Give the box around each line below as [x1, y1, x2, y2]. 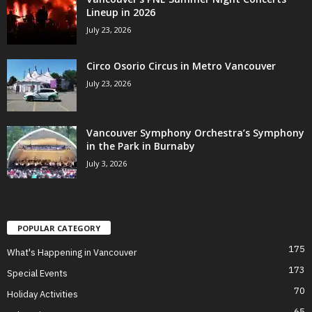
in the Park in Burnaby [86, 139, 195, 153]
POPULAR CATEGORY [17, 222, 100, 233]
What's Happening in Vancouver [7, 246, 137, 258]
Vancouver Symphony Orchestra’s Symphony [86, 125, 304, 139]
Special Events [7, 267, 68, 279]
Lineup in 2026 [86, 5, 155, 19]
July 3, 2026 [86, 157, 127, 169]
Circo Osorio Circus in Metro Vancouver [86, 58, 276, 72]
